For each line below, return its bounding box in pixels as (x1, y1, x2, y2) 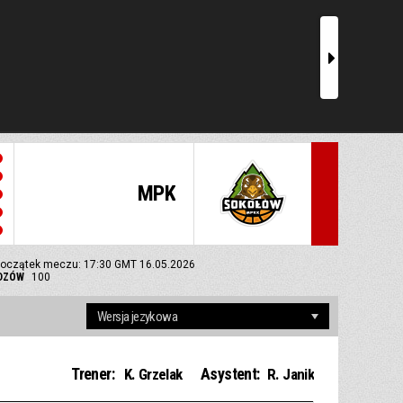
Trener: (71, 364, 115, 384)
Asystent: (200, 364, 263, 384)
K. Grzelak (123, 365, 183, 384)
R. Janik (266, 365, 315, 384)
